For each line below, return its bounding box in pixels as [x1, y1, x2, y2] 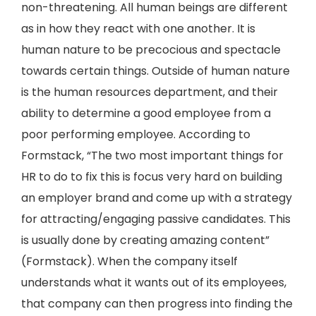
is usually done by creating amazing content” [21, 232, 269, 248]
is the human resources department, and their [21, 84, 278, 100]
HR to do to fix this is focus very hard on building [21, 169, 282, 185]
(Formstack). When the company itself [21, 253, 238, 269]
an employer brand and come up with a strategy [21, 190, 292, 206]
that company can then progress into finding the [21, 296, 293, 312]
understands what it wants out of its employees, [21, 274, 286, 291]
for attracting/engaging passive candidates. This [21, 211, 291, 227]
